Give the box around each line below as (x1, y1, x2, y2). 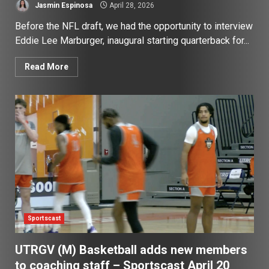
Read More (25, 62, 68, 72)
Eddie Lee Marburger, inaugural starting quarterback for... (15, 35, 249, 47)
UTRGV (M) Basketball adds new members (15, 243, 247, 258)
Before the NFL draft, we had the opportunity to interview (15, 20, 253, 32)
